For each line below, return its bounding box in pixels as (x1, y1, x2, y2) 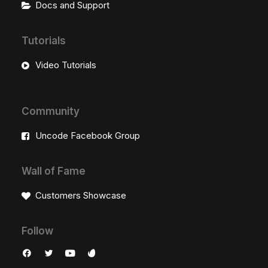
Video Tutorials (35, 59, 96, 71)
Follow (22, 225, 53, 237)
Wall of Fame (22, 165, 86, 177)
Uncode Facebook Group (35, 130, 140, 141)
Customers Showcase (35, 190, 126, 201)
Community (22, 105, 80, 117)
